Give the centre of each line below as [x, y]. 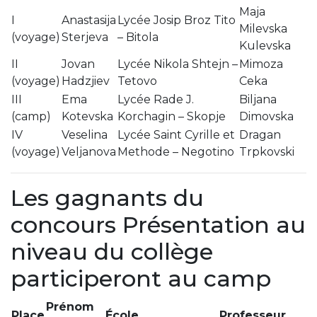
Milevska [263, 28]
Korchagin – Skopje [172, 116]
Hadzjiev [86, 81]
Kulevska [265, 45]
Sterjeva [85, 37]
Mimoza [261, 64]
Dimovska [266, 116]
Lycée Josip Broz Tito [177, 20]
